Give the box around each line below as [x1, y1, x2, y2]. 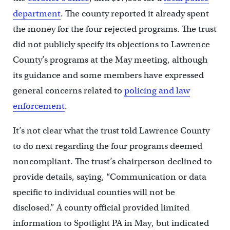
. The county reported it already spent [60, 8, 209, 20]
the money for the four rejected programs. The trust [12, 24, 217, 35]
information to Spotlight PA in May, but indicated [12, 218, 209, 229]
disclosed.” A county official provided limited [12, 202, 189, 214]
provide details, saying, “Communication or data [12, 171, 206, 183]
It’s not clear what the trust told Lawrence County [12, 125, 209, 137]
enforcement [12, 101, 65, 112]
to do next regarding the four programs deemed [12, 141, 202, 152]
